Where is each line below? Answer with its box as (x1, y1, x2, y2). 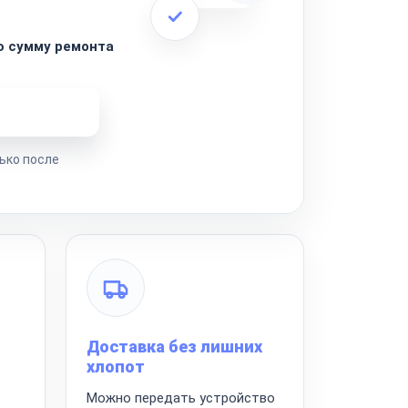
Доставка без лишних (86, 336, 262, 356)
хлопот (86, 356, 145, 376)
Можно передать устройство (86, 389, 275, 406)
